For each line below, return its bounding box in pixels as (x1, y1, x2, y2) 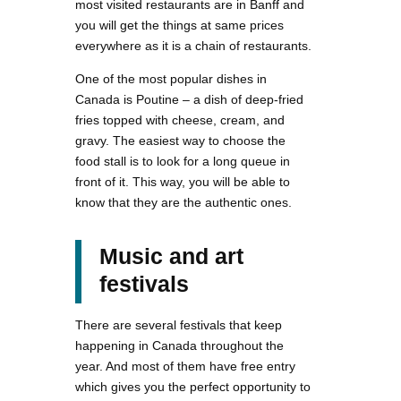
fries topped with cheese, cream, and (75, 113, 285, 128)
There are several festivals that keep (75, 318, 282, 333)
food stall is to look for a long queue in (75, 154, 290, 169)
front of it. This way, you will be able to (75, 175, 290, 190)
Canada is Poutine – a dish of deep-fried (75, 92, 303, 107)
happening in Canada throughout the (75, 338, 284, 354)
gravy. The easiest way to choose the (75, 133, 286, 149)
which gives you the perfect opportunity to (75, 380, 311, 395)
